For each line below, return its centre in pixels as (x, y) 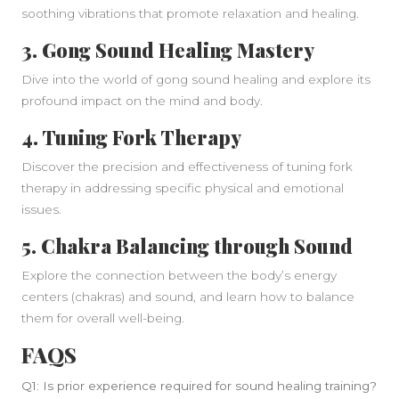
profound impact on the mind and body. (142, 101)
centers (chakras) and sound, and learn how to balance (188, 297)
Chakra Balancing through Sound (197, 245)
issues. (41, 209)
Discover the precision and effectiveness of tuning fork (187, 167)
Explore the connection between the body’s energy (179, 275)
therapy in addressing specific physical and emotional (183, 188)
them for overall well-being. (103, 318)
